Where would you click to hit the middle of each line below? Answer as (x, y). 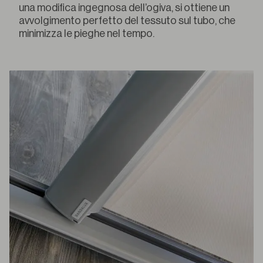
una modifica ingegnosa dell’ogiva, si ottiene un (124, 8)
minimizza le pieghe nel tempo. (87, 34)
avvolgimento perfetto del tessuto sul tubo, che (127, 21)
